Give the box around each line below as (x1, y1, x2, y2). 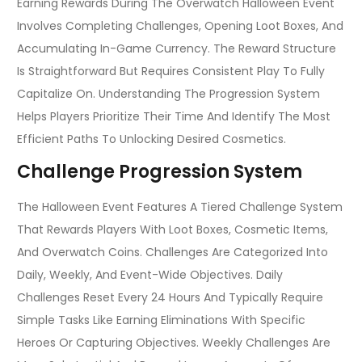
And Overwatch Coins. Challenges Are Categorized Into (17, 244, 328, 261)
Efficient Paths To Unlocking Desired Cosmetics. (17, 130, 286, 147)
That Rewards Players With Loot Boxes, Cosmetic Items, (17, 221, 328, 238)
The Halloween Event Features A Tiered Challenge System (17, 199, 343, 216)
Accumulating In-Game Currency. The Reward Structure (17, 40, 336, 57)
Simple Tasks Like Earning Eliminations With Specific (17, 312, 305, 329)
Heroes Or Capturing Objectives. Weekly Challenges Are (17, 335, 330, 351)
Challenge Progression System (17, 159, 302, 185)
